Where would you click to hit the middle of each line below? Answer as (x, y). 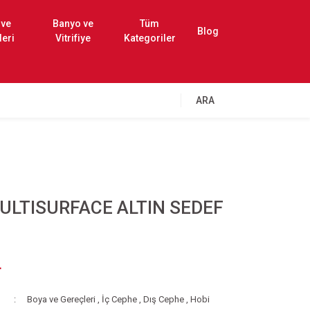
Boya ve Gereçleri (61, 299)
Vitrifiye (73, 38)
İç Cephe (119, 299)
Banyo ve (73, 24)
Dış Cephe (163, 299)
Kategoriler (149, 38)
